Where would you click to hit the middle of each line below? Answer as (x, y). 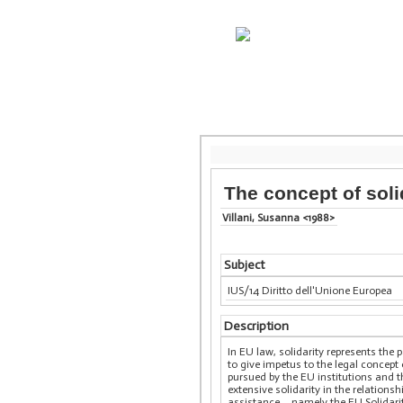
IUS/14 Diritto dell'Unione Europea (310, 291)
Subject (244, 265)
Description (256, 326)
